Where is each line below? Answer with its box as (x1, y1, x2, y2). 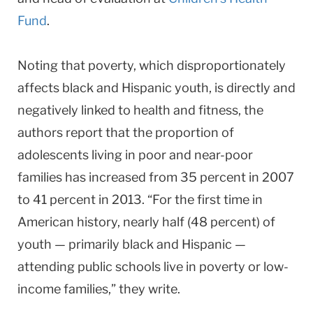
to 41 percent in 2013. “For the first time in (17, 191, 263, 207)
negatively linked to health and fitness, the (17, 102, 263, 117)
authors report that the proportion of (17, 124, 234, 140)
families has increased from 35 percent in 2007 (17, 169, 294, 184)
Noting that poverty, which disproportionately (17, 57, 286, 73)
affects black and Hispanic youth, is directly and (17, 80, 296, 95)
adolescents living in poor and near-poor (17, 147, 253, 162)
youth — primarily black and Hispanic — (17, 236, 246, 252)
